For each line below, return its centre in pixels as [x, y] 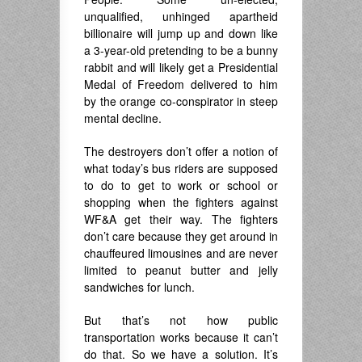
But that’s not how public [181, 320]
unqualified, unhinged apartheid [181, 16]
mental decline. [123, 118]
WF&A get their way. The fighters [181, 219]
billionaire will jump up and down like [181, 33]
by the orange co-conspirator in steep [181, 101]
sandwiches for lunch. [139, 286]
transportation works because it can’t [181, 337]
